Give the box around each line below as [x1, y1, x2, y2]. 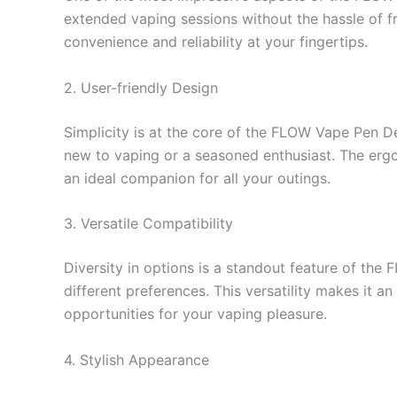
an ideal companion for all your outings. [64, 168, 331, 187]
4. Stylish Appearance [64, 350, 209, 369]
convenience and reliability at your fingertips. [64, 33, 368, 51]
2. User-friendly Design [64, 78, 218, 97]
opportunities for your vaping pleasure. [64, 305, 327, 323]
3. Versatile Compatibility [64, 214, 233, 233]
